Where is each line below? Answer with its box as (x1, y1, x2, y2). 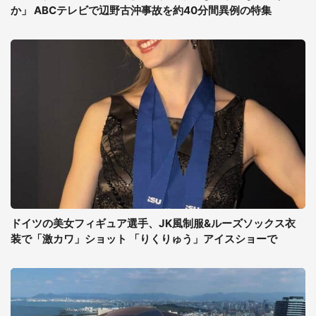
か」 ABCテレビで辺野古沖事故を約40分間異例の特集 (11, 4, 272, 17)
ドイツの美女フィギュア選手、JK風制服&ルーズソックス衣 (11, 217, 296, 230)
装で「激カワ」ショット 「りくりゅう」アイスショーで (11, 232, 277, 245)
